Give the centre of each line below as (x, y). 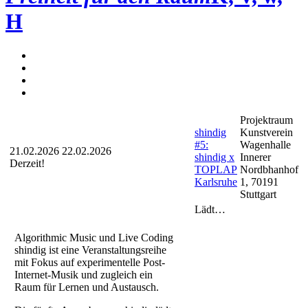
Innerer (255, 157)
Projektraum (266, 120)
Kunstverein (266, 132)
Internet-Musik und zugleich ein (84, 274)
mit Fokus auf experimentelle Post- (90, 262)
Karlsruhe (216, 181)
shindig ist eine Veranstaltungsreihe (90, 250)
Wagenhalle (265, 144)
